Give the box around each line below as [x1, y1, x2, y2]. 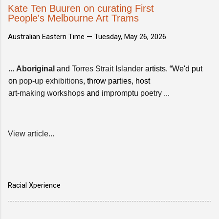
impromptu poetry [102, 88, 162, 97]
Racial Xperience [8, 180, 61, 190]
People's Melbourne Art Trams [8, 12, 139, 23]
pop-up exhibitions [19, 76, 83, 85]
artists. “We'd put [143, 64, 202, 73]
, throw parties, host [83, 76, 150, 85]
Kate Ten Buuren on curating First [8, 2, 154, 14]
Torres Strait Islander [72, 64, 143, 73]
